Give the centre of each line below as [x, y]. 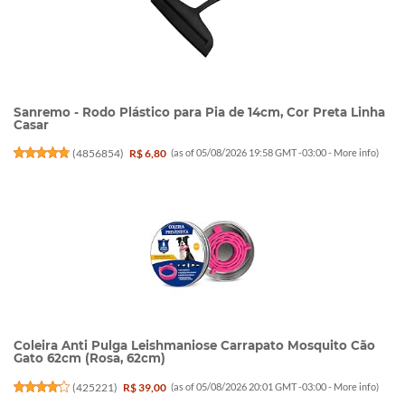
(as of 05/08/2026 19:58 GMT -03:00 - [253, 152]
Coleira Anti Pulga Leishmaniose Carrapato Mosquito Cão [194, 346]
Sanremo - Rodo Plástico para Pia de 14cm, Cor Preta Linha [199, 112]
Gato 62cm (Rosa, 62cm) [89, 358]
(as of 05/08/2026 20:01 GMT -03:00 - [253, 386]
